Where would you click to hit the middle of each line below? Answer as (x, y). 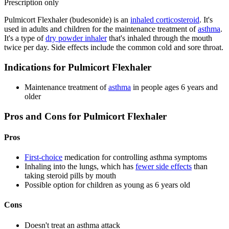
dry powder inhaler (76, 38)
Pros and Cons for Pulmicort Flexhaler (85, 116)
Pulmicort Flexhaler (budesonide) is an (67, 20)
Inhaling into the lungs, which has (80, 167)
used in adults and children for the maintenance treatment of (101, 29)
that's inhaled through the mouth (159, 38)
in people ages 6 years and (174, 87)
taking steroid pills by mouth (70, 176)
